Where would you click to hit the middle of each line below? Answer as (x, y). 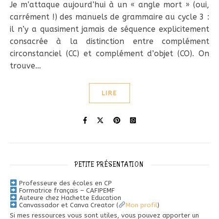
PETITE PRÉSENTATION (109, 164)
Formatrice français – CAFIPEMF (66, 190)
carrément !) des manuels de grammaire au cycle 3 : (109, 17)
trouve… (25, 66)
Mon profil (141, 205)
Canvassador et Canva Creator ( (67, 205)
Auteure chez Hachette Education (69, 198)
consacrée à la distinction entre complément (109, 41)
